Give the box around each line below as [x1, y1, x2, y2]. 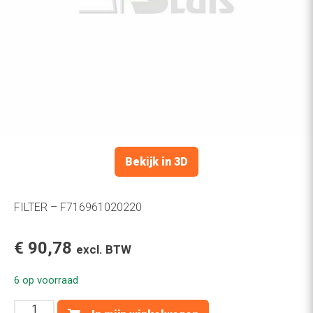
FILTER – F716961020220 [14, 200, 142, 214]
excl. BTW [76, 242, 131, 256]
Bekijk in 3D [125, 154, 188, 168]
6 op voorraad [14, 273, 78, 286]
